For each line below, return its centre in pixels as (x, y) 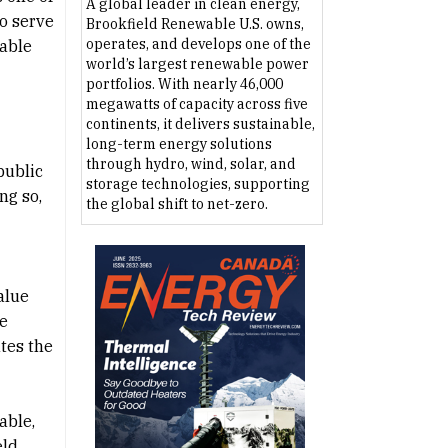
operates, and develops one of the (198, 44)
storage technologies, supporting (197, 184)
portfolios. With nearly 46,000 (184, 84)
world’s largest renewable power (197, 64)
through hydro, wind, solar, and (190, 164)
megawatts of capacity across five (196, 104)
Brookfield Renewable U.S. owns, (194, 24)
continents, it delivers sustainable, (200, 124)
